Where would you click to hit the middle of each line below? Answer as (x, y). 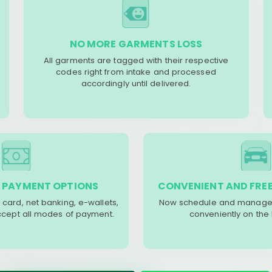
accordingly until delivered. (136, 83)
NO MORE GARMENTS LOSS (136, 44)
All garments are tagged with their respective (136, 60)
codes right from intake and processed (136, 72)
